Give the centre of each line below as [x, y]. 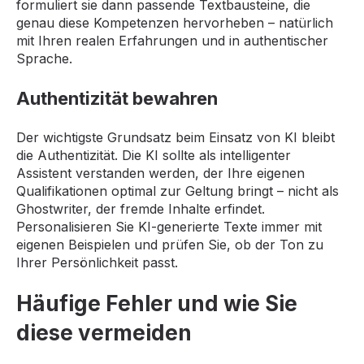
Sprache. [44, 59]
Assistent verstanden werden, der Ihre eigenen [160, 173]
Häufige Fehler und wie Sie [157, 304]
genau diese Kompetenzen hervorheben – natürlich [175, 23]
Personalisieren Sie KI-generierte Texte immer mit [169, 227]
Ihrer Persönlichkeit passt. [97, 263]
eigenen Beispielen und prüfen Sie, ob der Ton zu [170, 245]
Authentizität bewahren [117, 98]
